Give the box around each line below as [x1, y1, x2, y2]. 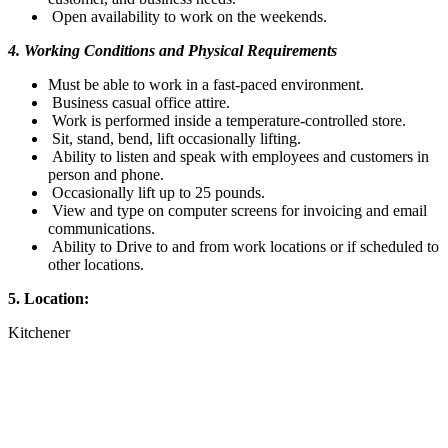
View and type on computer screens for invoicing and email [48, 201, 427, 219]
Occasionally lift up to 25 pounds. [48, 183, 265, 201]
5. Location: [8, 289, 89, 307]
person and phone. [48, 165, 164, 183]
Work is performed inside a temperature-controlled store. [48, 111, 406, 129]
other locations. [48, 255, 144, 273]
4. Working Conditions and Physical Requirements [8, 41, 337, 59]
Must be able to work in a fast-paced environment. [48, 75, 364, 93]
